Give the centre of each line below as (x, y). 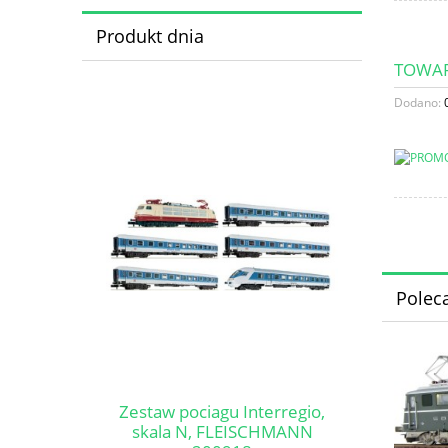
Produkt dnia (149, 36)
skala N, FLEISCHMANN (222, 432)
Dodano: (419, 103)
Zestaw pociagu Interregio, (222, 412)
